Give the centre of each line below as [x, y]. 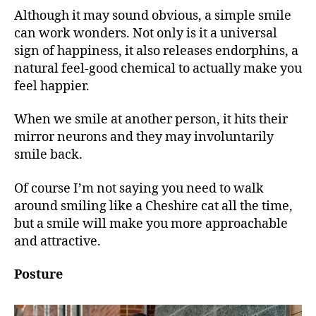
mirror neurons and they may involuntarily [144, 138]
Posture [38, 275]
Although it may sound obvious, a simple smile [153, 16]
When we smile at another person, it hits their [151, 120]
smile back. [50, 155]
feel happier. [53, 86]
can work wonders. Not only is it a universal [146, 33]
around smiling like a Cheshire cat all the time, [153, 206]
